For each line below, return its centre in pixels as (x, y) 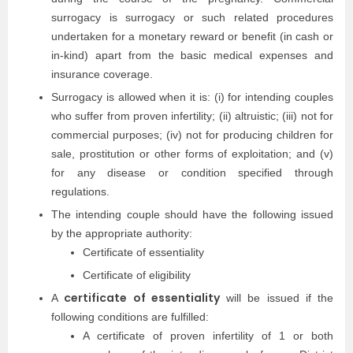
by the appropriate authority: (122, 233)
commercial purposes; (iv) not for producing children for (192, 135)
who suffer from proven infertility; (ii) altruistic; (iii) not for (192, 116)
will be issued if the (276, 298)
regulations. (82, 191)
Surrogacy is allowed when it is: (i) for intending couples (192, 97)
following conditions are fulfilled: (130, 317)
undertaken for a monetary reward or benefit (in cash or (192, 36)
